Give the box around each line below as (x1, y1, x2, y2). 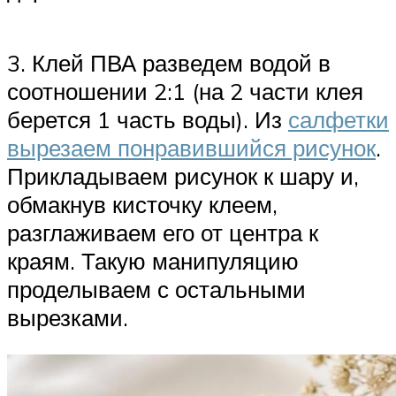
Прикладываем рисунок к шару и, (7, 162, 359, 190)
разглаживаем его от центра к (7, 218, 318, 247)
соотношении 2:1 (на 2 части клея (7, 77, 363, 105)
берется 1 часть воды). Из (7, 105, 288, 133)
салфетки (288, 105, 389, 133)
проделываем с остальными (7, 275, 306, 303)
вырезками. (7, 303, 128, 331)
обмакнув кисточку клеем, (7, 190, 278, 218)
